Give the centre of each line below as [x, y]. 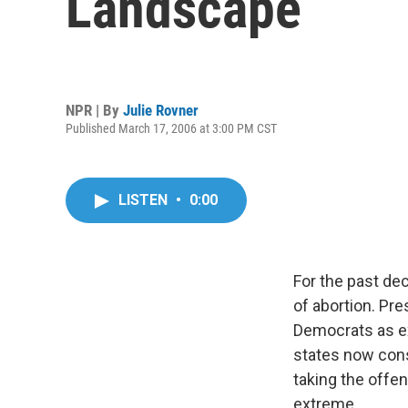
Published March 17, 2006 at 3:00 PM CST [171, 128]
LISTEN [145, 200]
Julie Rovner [161, 110]
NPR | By [94, 110]
